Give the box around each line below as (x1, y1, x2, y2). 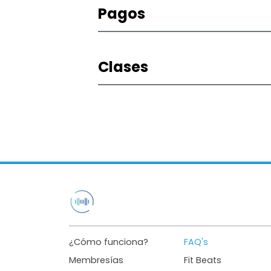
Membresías (69, 254, 123, 266)
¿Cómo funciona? (69, 236, 148, 248)
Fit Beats (184, 254, 221, 266)
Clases (98, 57, 148, 77)
